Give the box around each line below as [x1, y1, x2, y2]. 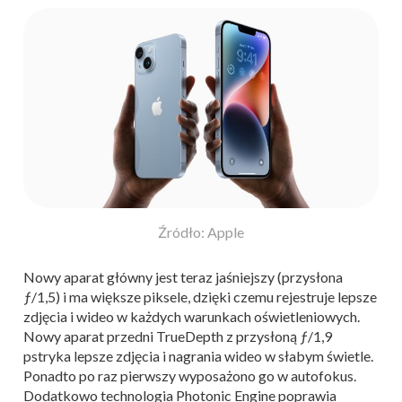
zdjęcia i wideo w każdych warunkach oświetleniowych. [23, 307, 360, 325]
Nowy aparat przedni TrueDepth [23, 327, 223, 345]
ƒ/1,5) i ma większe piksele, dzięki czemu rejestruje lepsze [23, 287, 377, 305]
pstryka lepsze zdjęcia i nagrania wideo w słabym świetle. [23, 346, 373, 364]
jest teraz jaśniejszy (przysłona [155, 267, 343, 285]
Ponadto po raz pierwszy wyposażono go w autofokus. [23, 366, 356, 384]
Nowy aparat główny [23, 267, 153, 285]
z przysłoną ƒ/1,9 [226, 327, 332, 345]
